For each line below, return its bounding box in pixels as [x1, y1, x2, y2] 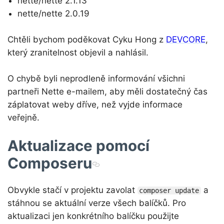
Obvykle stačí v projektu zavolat [7, 184, 137, 195]
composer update [139, 186, 199, 194]
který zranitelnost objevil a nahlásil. [7, 47, 148, 57]
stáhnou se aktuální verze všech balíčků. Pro [7, 197, 186, 208]
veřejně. [7, 112, 39, 122]
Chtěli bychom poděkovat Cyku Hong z [7, 34, 166, 44]
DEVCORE [166, 34, 205, 44]
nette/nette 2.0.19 [17, 8, 89, 18]
